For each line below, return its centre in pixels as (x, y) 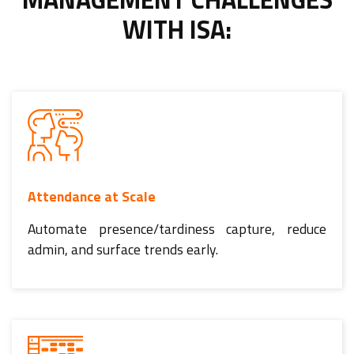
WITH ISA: (177, 29)
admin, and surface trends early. (123, 249)
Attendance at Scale (92, 196)
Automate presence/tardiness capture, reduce (177, 228)
